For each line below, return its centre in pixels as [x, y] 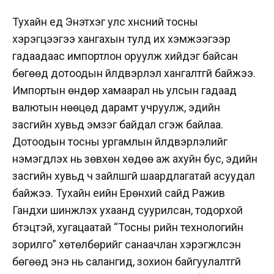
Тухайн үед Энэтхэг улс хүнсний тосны [105, 21]
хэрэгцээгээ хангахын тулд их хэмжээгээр [121, 39]
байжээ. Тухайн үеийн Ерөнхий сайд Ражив [119, 193]
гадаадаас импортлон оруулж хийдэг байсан [125, 56]
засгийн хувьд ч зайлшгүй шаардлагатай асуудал [134, 176]
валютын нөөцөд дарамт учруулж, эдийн [116, 107]
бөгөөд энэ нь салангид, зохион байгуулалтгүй [127, 261]
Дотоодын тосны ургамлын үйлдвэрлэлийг [120, 141]
